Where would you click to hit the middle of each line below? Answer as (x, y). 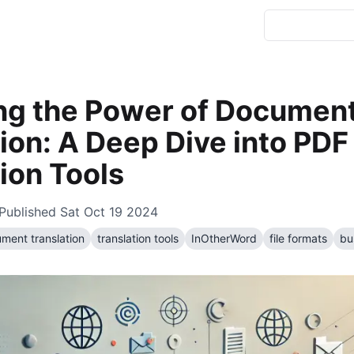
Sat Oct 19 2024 (109, 212)
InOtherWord (224, 238)
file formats (298, 238)
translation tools (138, 238)
